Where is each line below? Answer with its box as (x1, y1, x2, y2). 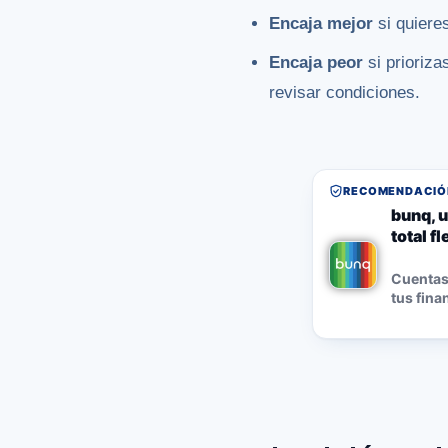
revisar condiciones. (269, 83, 421, 103)
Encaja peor (269, 53, 364, 73)
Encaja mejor (269, 13, 374, 33)
